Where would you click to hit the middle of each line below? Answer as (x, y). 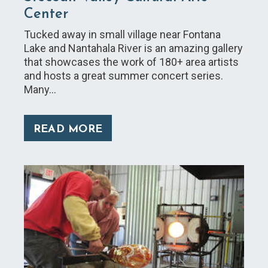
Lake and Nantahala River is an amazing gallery (133, 48)
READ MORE (68, 130)
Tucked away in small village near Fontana (122, 35)
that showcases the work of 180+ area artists (131, 62)
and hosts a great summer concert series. (124, 76)
